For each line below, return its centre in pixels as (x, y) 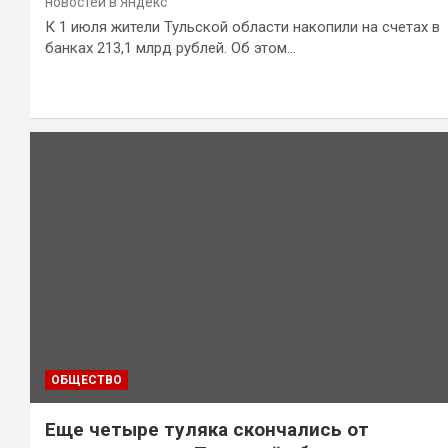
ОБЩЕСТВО (86, 380)
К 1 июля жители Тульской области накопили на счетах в (242, 26)
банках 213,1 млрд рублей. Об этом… (170, 47)
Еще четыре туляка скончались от (207, 430)
